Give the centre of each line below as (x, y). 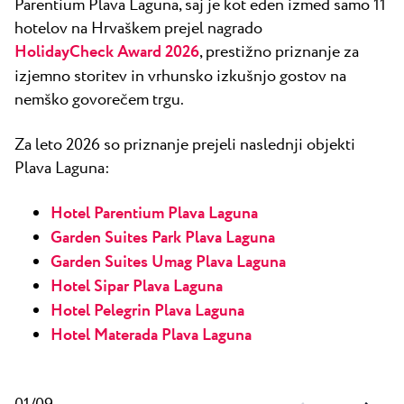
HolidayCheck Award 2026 (107, 53)
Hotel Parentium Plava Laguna (154, 214)
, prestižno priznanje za (279, 53)
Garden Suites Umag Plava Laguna (168, 263)
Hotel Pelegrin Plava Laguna (147, 312)
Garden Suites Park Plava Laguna (163, 239)
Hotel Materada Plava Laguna (151, 336)
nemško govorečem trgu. (99, 101)
